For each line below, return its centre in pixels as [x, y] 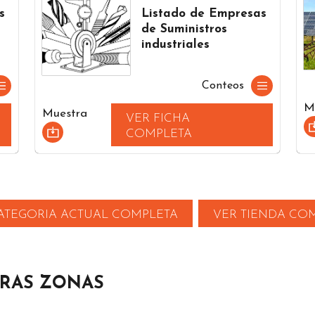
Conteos [223, 85]
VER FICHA [158, 118]
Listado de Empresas [204, 13]
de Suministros [185, 29]
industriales [176, 44]
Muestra [65, 114]
